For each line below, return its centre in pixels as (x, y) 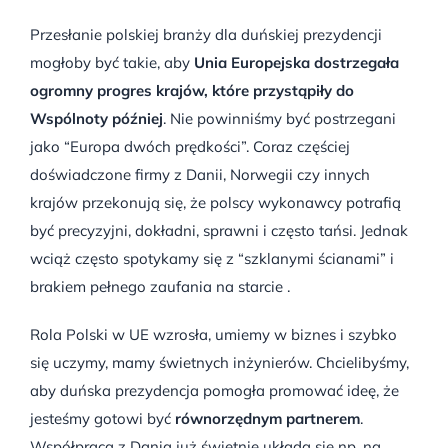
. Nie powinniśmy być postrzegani (279, 118)
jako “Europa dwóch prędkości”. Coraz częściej (190, 146)
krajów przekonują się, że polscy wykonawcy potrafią (215, 202)
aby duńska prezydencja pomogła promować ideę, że (214, 390)
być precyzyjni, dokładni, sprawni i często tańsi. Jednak (219, 230)
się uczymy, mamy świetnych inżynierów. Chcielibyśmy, (219, 362)
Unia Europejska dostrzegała (296, 62)
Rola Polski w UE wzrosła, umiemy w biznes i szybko (213, 334)
